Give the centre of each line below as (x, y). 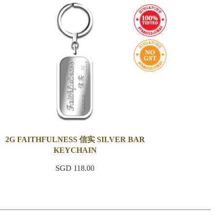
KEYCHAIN (75, 150)
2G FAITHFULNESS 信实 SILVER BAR (75, 139)
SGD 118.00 (75, 168)
